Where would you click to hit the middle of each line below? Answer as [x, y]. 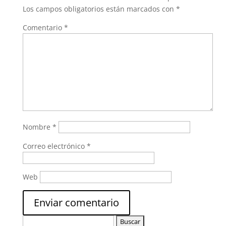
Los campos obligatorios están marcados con [99, 9]
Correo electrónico [54, 146]
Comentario [43, 27]
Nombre [37, 127]
